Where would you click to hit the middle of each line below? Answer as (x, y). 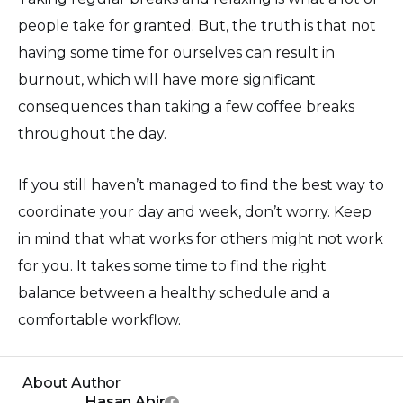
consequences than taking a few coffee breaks (186, 106)
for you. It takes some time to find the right (172, 265)
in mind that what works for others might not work (201, 238)
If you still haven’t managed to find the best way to (201, 184)
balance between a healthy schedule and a (174, 292)
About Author (72, 382)
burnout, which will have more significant (167, 79)
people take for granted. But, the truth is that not (197, 25)
